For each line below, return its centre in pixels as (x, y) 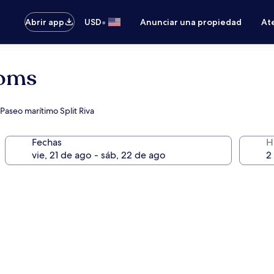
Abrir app (45, 22)
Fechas (46, 142)
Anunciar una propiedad (191, 22)
